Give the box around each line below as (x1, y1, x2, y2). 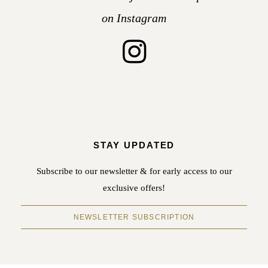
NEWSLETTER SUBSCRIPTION (73, 213, 195, 222)
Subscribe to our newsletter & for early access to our (36, 166, 232, 176)
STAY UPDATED (93, 140, 175, 151)
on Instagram (102, 12, 166, 25)
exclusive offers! (103, 183, 165, 193)
